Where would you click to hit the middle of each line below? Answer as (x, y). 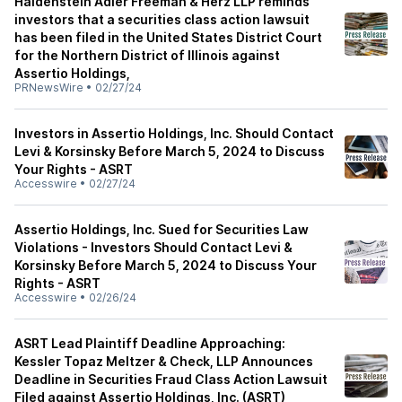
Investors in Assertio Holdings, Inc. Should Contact (174, 133)
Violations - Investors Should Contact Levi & (153, 247)
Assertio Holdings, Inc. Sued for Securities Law (162, 229)
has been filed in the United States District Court (168, 37)
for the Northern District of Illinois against (147, 55)
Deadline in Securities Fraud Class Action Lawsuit (171, 379)
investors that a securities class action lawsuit (162, 19)
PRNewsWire (49, 87)
